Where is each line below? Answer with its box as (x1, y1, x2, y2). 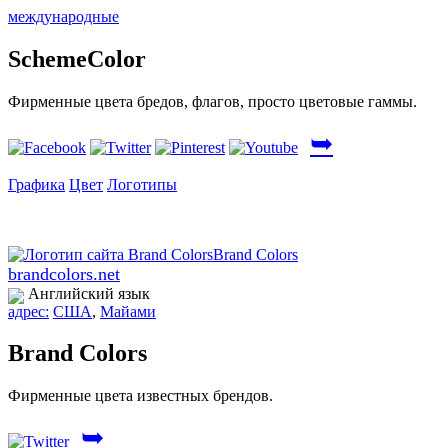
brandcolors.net (8, 263, 120, 284)
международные (8, 7, 119, 25)
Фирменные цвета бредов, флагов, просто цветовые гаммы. (8, 92, 417, 110)
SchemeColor (8, 45, 146, 72)
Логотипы (107, 175, 177, 193)
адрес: (8, 302, 49, 320)
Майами (100, 302, 156, 320)
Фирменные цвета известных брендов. (8, 387, 273, 405)
